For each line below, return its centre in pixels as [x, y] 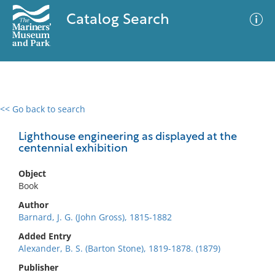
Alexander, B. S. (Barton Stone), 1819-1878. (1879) [119, 248]
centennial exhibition [73, 149]
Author [33, 205]
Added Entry [45, 236]
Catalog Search [118, 20]
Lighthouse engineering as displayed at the [128, 137]
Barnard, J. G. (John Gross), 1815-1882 [95, 217]
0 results [27, 116]
